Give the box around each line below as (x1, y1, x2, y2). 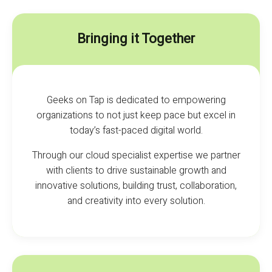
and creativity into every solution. (67, 193, 205, 208)
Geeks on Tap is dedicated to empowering (46, 92, 226, 107)
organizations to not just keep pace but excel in (36, 107, 236, 123)
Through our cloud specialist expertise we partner (32, 148, 240, 163)
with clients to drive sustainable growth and (46, 163, 226, 178)
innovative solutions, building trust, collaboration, (35, 178, 237, 193)
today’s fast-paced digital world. (69, 123, 203, 138)
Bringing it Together (77, 29, 195, 49)
